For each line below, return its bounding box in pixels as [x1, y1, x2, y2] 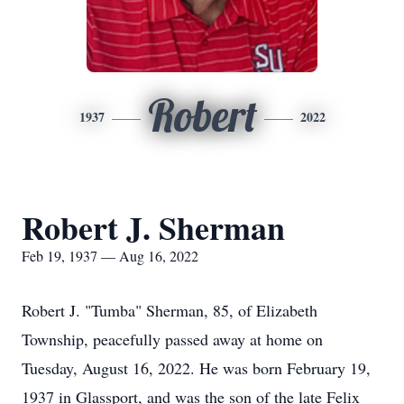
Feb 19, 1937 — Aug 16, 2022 [22, 246, 198, 265]
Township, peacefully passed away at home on [22, 328, 323, 350]
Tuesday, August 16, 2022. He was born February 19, [22, 357, 371, 379]
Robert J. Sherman [22, 204, 285, 251]
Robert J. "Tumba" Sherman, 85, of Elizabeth [22, 299, 317, 321]
